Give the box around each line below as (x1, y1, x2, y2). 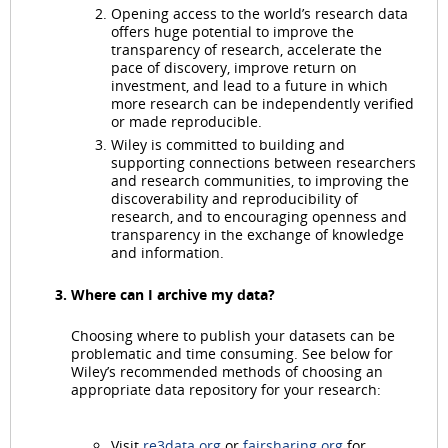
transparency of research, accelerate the (111, 40, 382, 60)
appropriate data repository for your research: (71, 379, 381, 399)
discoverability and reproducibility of (111, 189, 358, 209)
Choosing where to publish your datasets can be (71, 325, 395, 345)
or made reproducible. (111, 112, 262, 132)
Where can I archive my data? (71, 284, 275, 304)
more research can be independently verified (111, 94, 414, 114)
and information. (111, 243, 224, 263)
